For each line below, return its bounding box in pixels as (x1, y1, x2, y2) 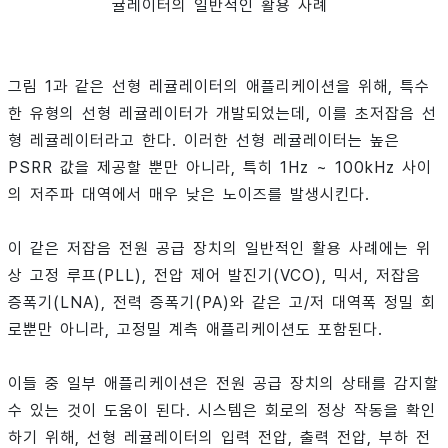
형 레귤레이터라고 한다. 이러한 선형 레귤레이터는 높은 (8, 130, 400, 150)
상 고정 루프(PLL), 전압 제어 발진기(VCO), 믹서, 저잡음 (8, 265, 421, 285)
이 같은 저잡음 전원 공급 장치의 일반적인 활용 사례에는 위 (8, 238, 431, 258)
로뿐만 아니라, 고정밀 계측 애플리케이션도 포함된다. (8, 319, 383, 339)
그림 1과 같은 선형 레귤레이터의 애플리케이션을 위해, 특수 (8, 76, 430, 96)
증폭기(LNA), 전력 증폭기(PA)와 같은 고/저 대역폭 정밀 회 (8, 292, 436, 312)
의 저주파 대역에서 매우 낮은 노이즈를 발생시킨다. (8, 184, 370, 204)
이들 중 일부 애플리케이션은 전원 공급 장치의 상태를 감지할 (8, 373, 439, 393)
